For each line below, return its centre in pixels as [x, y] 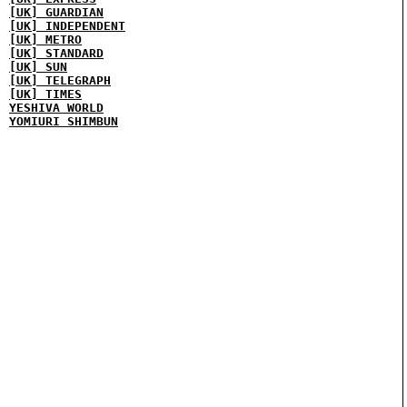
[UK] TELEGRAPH [60, 80]
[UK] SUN [38, 67]
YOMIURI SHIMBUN [64, 121]
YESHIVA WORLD [56, 108]
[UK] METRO [45, 40]
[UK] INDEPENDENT [67, 26]
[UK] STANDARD [56, 53]
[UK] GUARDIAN [56, 12]
